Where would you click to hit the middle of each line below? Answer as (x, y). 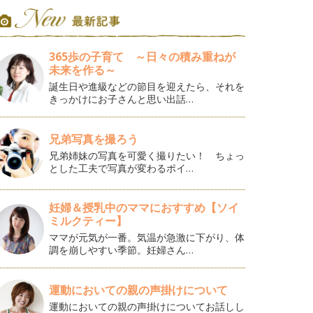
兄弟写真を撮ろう (94, 139)
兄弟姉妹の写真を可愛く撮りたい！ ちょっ (147, 155)
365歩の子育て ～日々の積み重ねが (143, 57)
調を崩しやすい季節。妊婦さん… (122, 250)
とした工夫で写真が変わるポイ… (122, 168)
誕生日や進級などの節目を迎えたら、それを (147, 86)
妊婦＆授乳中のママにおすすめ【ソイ (144, 208)
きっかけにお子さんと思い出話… (122, 99)
